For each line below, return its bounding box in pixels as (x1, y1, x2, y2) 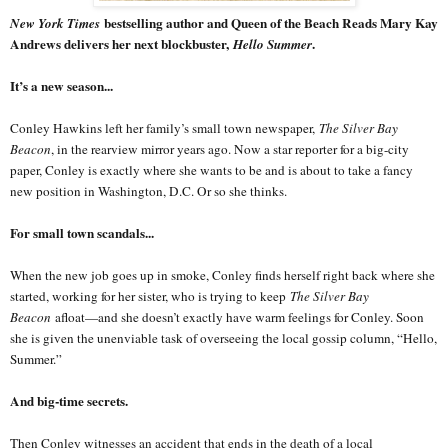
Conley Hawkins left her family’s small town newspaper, (10, 118, 319, 137)
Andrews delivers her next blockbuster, (10, 33, 233, 54)
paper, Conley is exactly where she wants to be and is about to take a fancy (10, 160, 413, 179)
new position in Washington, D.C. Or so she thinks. (10, 181, 287, 200)
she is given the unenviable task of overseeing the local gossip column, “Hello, (10, 328, 437, 347)
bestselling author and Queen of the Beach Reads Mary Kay (100, 12, 438, 33)
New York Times (10, 13, 100, 32)
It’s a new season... (10, 75, 113, 96)
